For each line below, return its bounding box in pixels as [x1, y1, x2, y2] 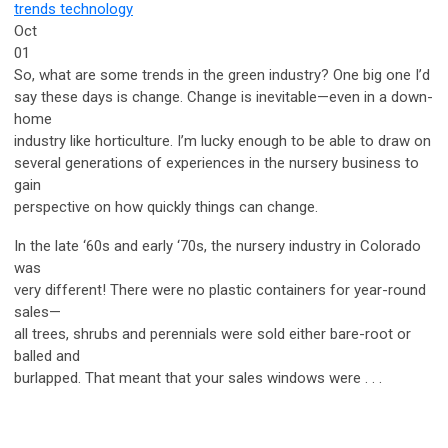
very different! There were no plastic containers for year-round [14, 280, 426, 299]
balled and [14, 346, 80, 365]
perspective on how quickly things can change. [14, 197, 318, 216]
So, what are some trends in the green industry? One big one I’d [14, 65, 430, 84]
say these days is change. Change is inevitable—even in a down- [14, 87, 433, 106]
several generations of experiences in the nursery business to [14, 153, 419, 172]
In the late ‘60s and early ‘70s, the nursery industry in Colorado [14, 236, 421, 255]
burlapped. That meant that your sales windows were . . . [14, 368, 382, 387]
